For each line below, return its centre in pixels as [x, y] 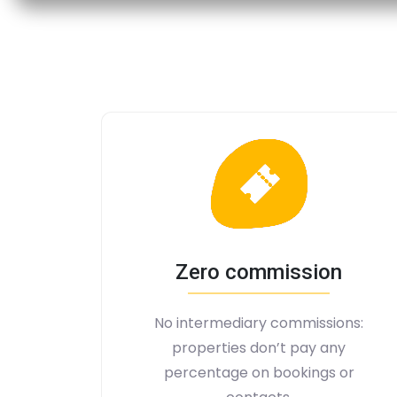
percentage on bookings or [259, 373]
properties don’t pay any [259, 348]
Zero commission [259, 272]
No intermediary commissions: [259, 323]
